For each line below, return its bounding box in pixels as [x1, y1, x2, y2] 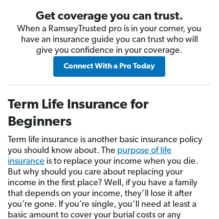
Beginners [8, 115, 72, 130]
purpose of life [117, 146, 172, 156]
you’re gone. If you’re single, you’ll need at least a [8, 200, 197, 210]
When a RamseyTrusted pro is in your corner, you [17, 24, 202, 34]
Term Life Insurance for [8, 98, 149, 112]
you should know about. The [8, 146, 117, 156]
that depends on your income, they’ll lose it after [8, 189, 192, 199]
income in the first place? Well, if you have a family [8, 178, 197, 188]
